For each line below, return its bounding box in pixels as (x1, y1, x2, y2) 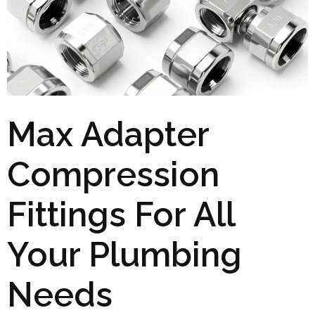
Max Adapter (7, 114, 209, 154)
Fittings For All (7, 194, 235, 234)
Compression (7, 154, 219, 194)
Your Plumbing (7, 234, 242, 274)
